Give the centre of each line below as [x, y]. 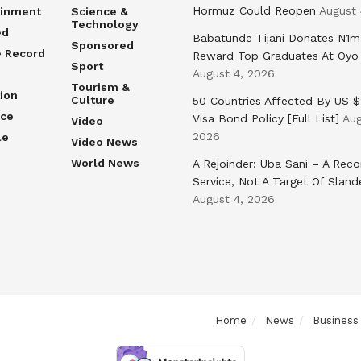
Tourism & [100, 87]
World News [105, 162]
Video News [104, 141]
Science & [99, 11]
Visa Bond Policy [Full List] [266, 118]
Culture [92, 100]
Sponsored [102, 45]
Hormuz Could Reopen [254, 10]
